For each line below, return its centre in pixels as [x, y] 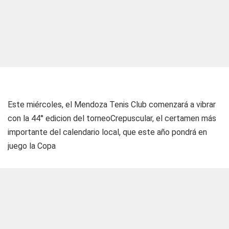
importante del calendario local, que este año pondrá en [107, 132]
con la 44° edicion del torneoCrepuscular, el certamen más [112, 118]
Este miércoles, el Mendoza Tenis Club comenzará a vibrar [112, 105]
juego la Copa [32, 146]
